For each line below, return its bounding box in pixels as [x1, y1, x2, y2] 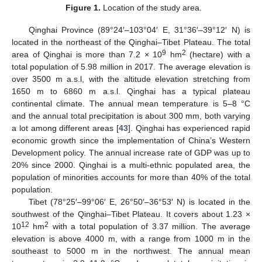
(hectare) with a [185, 49, 250, 59]
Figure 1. [65, 2, 101, 12]
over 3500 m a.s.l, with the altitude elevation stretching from [12, 74, 250, 84]
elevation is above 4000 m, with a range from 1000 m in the [12, 233, 250, 243]
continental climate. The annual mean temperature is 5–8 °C [12, 98, 250, 108]
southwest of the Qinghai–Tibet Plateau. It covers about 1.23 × [12, 209, 250, 219]
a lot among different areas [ [12, 123, 119, 133]
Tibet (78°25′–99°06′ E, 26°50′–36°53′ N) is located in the [28, 196, 250, 206]
